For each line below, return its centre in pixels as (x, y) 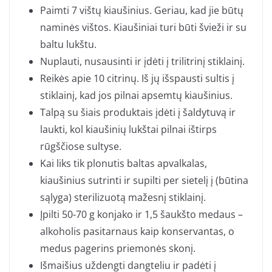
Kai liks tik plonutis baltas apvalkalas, (124, 164)
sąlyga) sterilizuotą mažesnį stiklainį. (123, 198)
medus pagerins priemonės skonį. (118, 249)
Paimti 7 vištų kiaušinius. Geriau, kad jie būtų (142, 11)
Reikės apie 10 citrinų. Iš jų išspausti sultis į (137, 79)
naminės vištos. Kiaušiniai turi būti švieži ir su (143, 28)
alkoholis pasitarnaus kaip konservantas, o (137, 232)
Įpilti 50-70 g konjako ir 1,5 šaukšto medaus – (141, 215)
